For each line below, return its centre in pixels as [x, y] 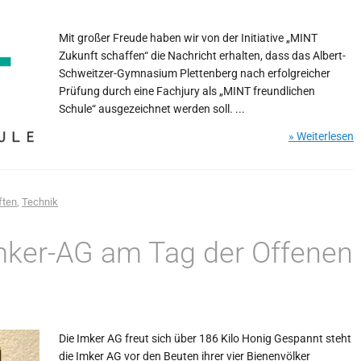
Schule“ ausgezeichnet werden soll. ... [152, 109]
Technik [40, 202]
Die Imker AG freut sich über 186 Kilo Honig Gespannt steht [205, 338]
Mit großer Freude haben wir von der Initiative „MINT [188, 38]
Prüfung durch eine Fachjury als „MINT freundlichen [187, 91]
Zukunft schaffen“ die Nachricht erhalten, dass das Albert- [202, 56]
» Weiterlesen [321, 136]
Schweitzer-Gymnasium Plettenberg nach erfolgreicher [195, 73]
